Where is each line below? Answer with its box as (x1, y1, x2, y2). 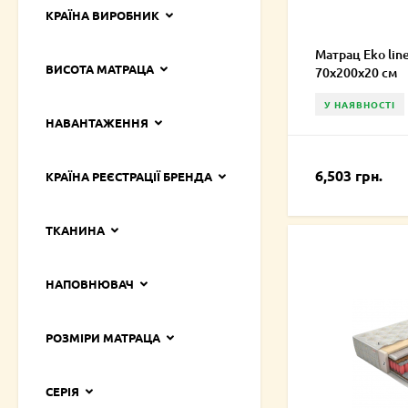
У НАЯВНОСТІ (324, 97, 395, 112)
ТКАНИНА (46, 222, 105, 239)
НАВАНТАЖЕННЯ (46, 115, 148, 131)
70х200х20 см (315, 64, 397, 82)
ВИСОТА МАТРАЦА (46, 61, 154, 77)
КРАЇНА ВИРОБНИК (46, 7, 159, 24)
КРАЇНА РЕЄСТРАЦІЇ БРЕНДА (46, 168, 212, 185)
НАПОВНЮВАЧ (46, 276, 134, 292)
